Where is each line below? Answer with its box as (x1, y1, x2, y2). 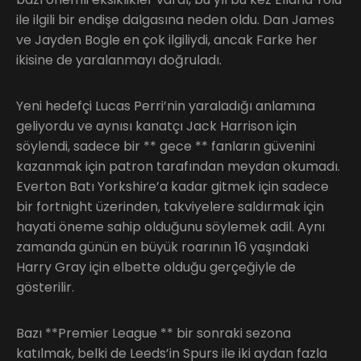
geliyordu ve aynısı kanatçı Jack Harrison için (16, 116, 297, 135)
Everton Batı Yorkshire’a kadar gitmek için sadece (16, 176, 329, 196)
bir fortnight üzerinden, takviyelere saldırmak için (16, 197, 324, 216)
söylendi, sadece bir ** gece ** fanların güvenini (16, 136, 315, 156)
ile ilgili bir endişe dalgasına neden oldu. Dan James (16, 10, 334, 29)
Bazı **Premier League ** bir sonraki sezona (16, 323, 291, 342)
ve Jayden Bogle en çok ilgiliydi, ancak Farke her (16, 30, 317, 49)
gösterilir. (16, 277, 74, 297)
